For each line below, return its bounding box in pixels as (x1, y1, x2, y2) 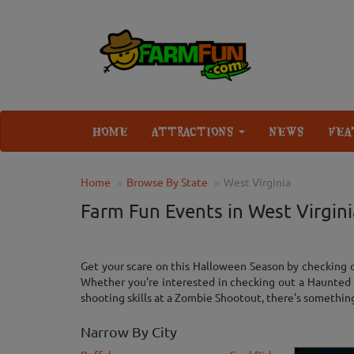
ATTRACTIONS (152, 120, 237, 143)
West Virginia (224, 175, 291, 190)
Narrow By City (81, 323, 177, 341)
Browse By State (126, 175, 208, 190)
